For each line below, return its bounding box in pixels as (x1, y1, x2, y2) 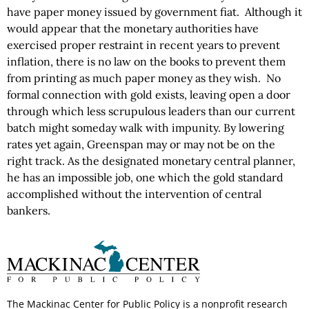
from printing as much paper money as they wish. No (7, 71, 281, 85)
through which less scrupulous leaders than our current (7, 104, 295, 118)
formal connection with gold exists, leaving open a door (7, 88, 290, 101)
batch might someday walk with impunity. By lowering (7, 121, 284, 134)
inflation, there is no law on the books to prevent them (7, 54, 286, 68)
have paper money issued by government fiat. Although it (7, 5, 302, 19)
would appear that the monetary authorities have (7, 21, 259, 35)
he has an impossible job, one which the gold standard (7, 170, 283, 184)
